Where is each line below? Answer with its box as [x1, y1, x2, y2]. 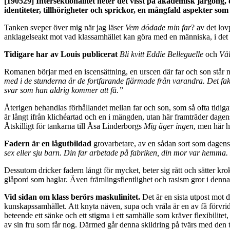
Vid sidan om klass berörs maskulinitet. [4, 193, 140, 202]
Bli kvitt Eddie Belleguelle [120, 50, 203, 59]
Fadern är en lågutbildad [4, 139, 91, 148]
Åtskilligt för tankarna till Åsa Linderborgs [4, 122, 144, 131]
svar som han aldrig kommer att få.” [4, 86, 123, 95]
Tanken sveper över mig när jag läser [4, 23, 125, 32]
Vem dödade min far [125, 23, 191, 32]
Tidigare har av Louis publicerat [4, 50, 118, 59]
